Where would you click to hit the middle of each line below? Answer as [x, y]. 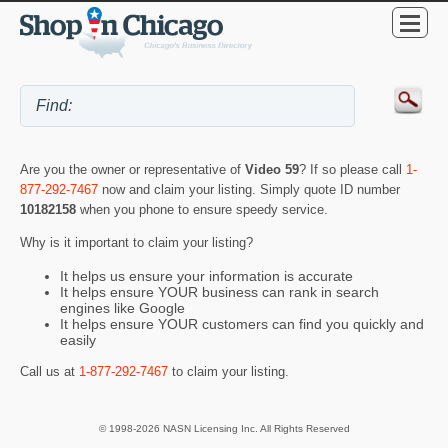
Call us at [49, 372]
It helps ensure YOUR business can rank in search [219, 291]
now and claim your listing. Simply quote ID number [249, 190]
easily [78, 339]
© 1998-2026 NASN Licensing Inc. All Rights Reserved [224, 429]
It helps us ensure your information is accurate [206, 275]
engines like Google [122, 307]
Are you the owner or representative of [132, 170]
